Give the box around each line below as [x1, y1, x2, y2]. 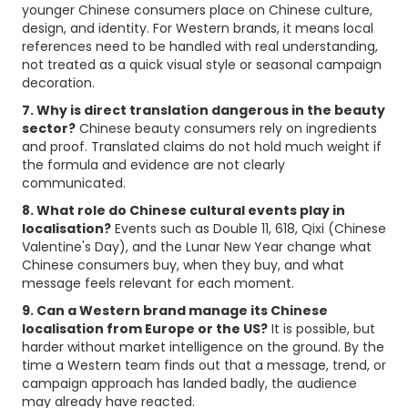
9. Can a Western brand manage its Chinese [22, 301, 328, 320]
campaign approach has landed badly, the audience [22, 374, 357, 393]
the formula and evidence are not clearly [22, 156, 285, 174]
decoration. [22, 74, 95, 92]
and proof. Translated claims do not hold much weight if [22, 138, 382, 156]
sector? [22, 119, 76, 138]
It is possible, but [268, 320, 375, 338]
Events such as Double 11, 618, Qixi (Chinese [111, 219, 386, 238]
